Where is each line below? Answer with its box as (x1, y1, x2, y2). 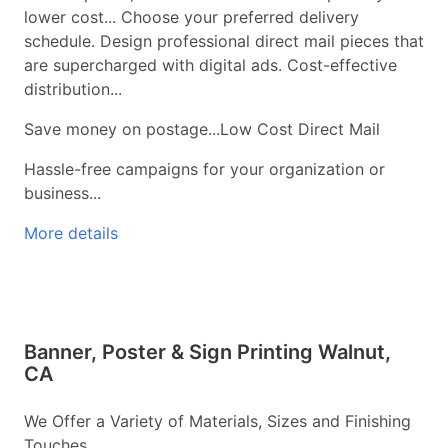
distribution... (24, 79, 122, 100)
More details (24, 223, 118, 244)
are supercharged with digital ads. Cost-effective (24, 55, 397, 76)
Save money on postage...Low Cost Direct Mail (24, 119, 380, 140)
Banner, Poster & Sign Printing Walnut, (24, 340, 391, 365)
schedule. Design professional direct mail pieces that (24, 31, 424, 52)
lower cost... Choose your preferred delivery (24, 7, 359, 28)
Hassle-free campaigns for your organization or (24, 159, 385, 180)
